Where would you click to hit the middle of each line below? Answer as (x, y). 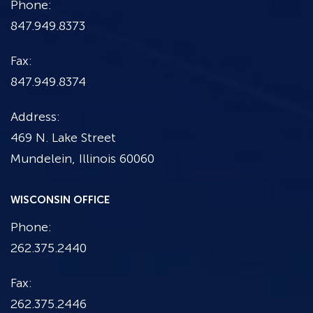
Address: (35, 116)
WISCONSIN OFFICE (60, 199)
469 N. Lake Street (63, 137)
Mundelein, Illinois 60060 (82, 158)
